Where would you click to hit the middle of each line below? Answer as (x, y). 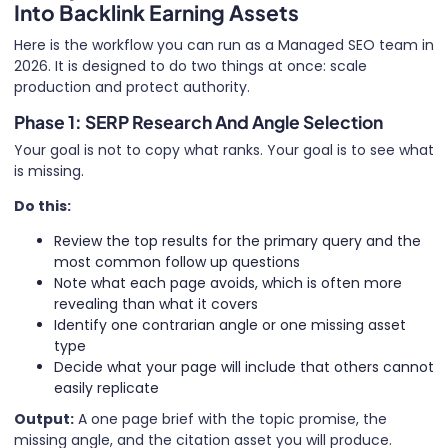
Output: (44, 419)
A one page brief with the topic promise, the (230, 419)
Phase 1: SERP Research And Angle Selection (198, 122)
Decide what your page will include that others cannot (244, 367)
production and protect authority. (132, 87)
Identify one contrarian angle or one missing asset (230, 325)
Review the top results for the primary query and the (237, 241)
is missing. (49, 171)
